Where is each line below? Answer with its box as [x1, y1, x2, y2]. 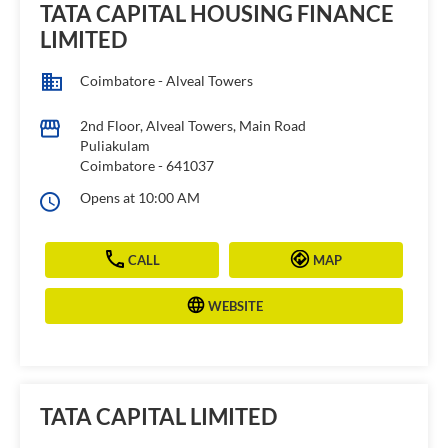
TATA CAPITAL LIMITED [40, 403, 277, 431]
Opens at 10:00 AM [80, 189, 200, 207]
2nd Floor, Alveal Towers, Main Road [80, 117, 306, 135]
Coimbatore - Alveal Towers [80, 72, 253, 90]
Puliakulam [80, 137, 150, 155]
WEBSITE [208, 297, 263, 314]
